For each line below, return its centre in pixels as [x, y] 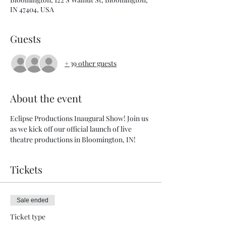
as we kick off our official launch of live [72, 129]
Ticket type [28, 216]
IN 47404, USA [32, 9]
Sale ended [33, 200]
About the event [46, 98]
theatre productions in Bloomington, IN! [73, 139]
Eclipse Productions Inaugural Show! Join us [80, 118]
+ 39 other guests [91, 64]
